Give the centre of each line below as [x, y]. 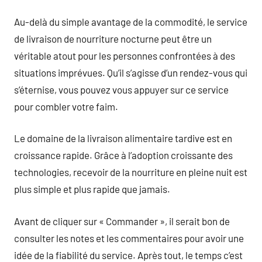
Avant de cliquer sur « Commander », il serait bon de [122, 221]
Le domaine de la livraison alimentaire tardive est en [123, 138]
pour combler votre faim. [66, 106]
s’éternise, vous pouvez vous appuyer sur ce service [121, 89]
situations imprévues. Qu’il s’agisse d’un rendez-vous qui [131, 72]
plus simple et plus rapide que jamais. [92, 189]
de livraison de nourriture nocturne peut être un [113, 38]
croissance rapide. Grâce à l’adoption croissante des [123, 155]
